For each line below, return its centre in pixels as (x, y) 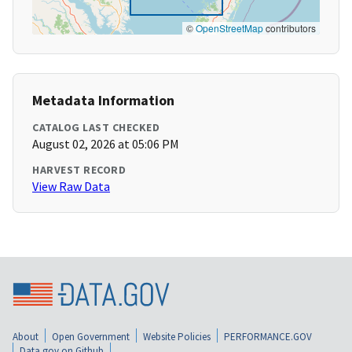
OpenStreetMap (229, 28)
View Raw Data (71, 187)
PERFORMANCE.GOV (268, 336)
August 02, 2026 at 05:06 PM (106, 144)
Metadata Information (103, 101)
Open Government (91, 336)
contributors (290, 28)
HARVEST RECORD (79, 170)
